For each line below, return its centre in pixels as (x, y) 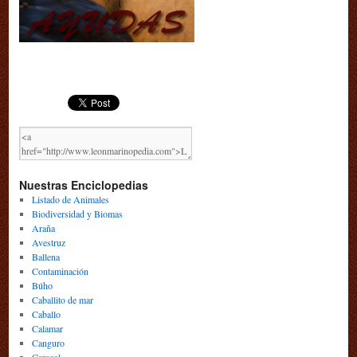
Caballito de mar (62, 300)
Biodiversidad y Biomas (77, 214)
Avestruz (48, 243)
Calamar (47, 329)
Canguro (48, 343)
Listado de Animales (70, 200)
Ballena (45, 257)
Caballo (46, 314)
